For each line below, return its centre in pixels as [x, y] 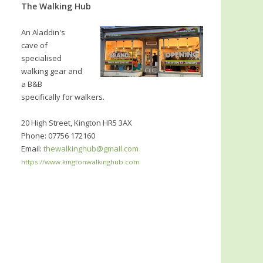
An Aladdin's [43, 33]
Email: [32, 149]
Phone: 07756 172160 [58, 136]
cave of [34, 45]
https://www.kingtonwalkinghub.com [80, 162]
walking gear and [52, 71]
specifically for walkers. [63, 97]
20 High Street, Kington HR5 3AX [77, 123]
